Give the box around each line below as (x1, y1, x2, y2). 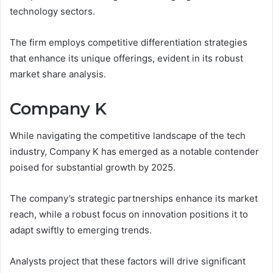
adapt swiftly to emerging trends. (10, 224, 152, 236)
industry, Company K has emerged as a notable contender (10, 146, 259, 158)
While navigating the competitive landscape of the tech (10, 130, 246, 142)
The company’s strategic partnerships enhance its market (10, 193, 258, 205)
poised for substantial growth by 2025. (10, 161, 175, 174)
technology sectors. (10, 5, 95, 17)
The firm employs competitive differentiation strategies (10, 36, 247, 48)
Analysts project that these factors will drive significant (10, 255, 246, 268)
